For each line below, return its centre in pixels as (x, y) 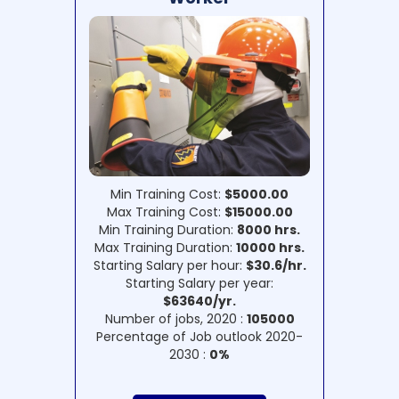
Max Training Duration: (165, 248)
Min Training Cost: (167, 195)
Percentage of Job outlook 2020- (199, 337)
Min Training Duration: (168, 230)
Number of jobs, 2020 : (175, 319)
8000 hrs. (269, 230)
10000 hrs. (270, 248)
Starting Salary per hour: (169, 266)
